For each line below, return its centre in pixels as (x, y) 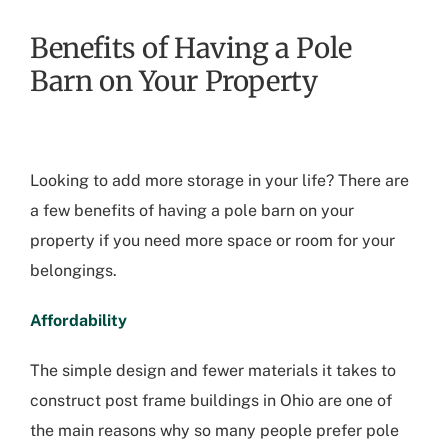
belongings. (73, 271)
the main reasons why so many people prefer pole (214, 431)
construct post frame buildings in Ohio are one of (211, 401)
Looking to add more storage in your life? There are (219, 181)
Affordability (78, 321)
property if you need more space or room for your (212, 241)
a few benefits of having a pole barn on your (192, 211)
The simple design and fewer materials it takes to (213, 371)
